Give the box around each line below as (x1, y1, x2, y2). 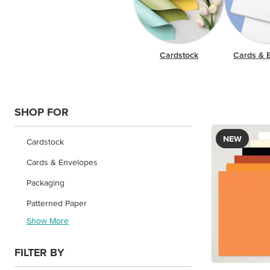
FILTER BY (14, 245, 64, 259)
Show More (27, 215, 69, 225)
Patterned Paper (27, 198, 87, 208)
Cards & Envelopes (27, 157, 98, 167)
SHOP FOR (14, 105, 69, 118)
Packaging (27, 177, 64, 187)
